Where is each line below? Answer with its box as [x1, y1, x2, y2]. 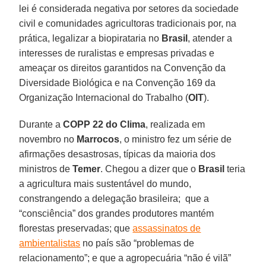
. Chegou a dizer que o [100, 163, 199, 174]
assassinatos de [132, 223, 201, 233]
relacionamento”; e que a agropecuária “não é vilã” [19, 252, 232, 263]
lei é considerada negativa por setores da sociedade [19, 3, 239, 14]
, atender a [188, 33, 233, 43]
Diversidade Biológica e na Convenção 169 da [19, 77, 216, 88]
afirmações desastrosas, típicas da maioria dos [19, 148, 216, 159]
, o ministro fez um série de [119, 134, 232, 144]
